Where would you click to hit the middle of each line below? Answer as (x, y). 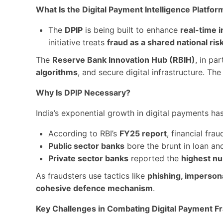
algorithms (57, 72)
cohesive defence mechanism (94, 188)
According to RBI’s (84, 133)
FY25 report (143, 133)
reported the (155, 158)
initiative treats (78, 42)
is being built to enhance (131, 30)
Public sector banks (86, 146)
